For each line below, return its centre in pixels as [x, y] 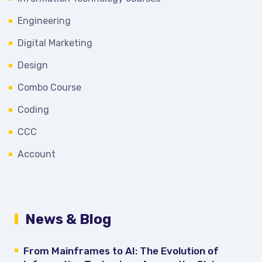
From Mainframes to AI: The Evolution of [121, 251]
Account [37, 154]
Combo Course [49, 87]
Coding [33, 109]
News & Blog [68, 219]
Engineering [44, 20]
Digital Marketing [55, 43]
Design [33, 65]
